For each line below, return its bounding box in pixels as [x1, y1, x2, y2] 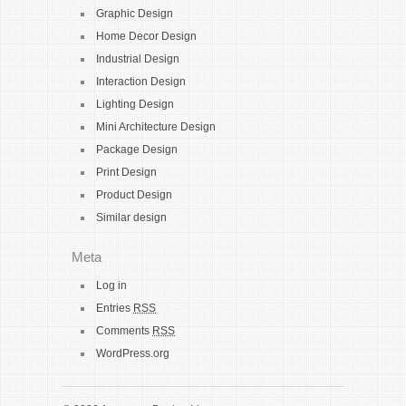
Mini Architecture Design [96, 121, 216, 133]
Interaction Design [96, 75, 186, 88]
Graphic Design [96, 7, 173, 20]
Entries [96, 302, 133, 314]
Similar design [96, 211, 167, 224]
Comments [96, 324, 152, 337]
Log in [96, 279, 127, 292]
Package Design [96, 143, 178, 156]
